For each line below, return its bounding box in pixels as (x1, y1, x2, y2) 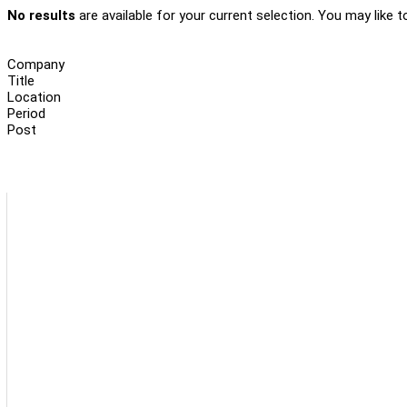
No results (7, 6, 75, 24)
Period (7, 104, 45, 122)
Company (7, 55, 65, 73)
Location (7, 88, 61, 105)
